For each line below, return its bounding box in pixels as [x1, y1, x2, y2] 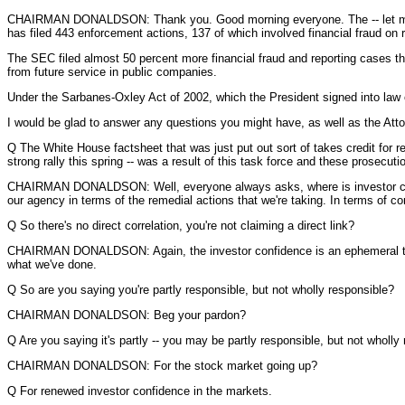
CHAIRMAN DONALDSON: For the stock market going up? [7, 359, 317, 372]
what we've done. [7, 258, 97, 271]
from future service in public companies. [7, 65, 217, 79]
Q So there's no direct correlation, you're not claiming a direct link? [7, 219, 354, 232]
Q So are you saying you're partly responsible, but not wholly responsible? [7, 283, 394, 297]
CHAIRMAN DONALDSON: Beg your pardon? [7, 308, 246, 322]
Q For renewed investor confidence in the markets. [7, 384, 272, 398]
